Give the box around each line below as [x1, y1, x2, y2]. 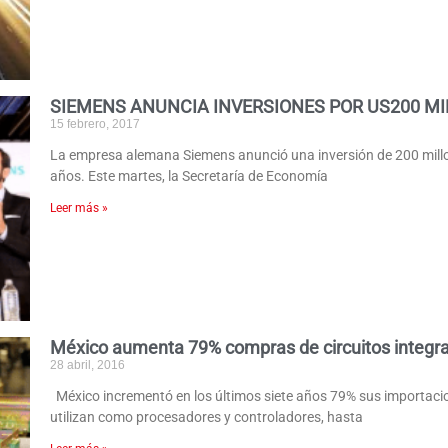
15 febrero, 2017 [50, 116, 141, 131]
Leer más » [50, 200, 109, 215]
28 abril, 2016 [50, 358, 126, 373]
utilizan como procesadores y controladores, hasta [50, 409, 364, 426]
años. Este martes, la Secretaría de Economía [50, 167, 329, 184]
